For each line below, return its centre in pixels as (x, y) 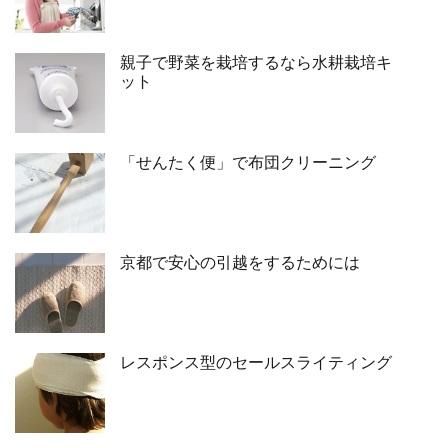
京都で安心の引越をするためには (240, 262)
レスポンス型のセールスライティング (256, 362)
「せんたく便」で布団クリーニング (248, 162)
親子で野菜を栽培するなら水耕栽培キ (256, 62)
